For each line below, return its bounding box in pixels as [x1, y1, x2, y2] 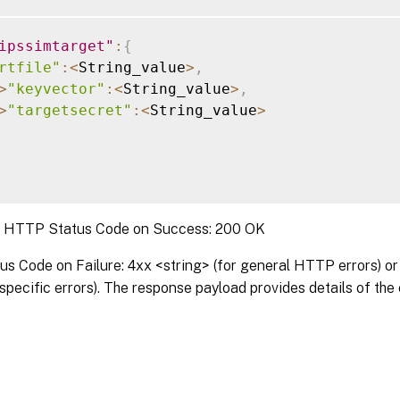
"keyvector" [7, 79, 105, 97]
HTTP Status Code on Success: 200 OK [4, 220, 265, 237]
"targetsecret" [7, 101, 132, 119]
